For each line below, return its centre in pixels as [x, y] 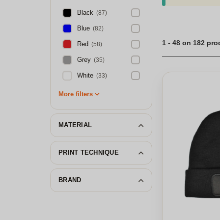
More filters [76, 94]
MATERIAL [75, 125]
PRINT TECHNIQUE [89, 152]
